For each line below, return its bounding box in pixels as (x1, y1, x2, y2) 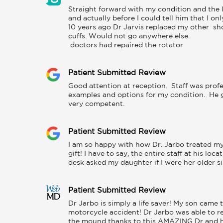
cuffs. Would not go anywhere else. (68, 33, 192, 39)
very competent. (68, 101, 124, 107)
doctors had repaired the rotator (70, 42, 183, 48)
